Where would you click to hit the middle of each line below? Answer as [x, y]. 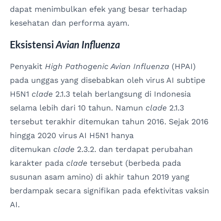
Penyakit [27, 67]
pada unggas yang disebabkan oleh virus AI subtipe [108, 80]
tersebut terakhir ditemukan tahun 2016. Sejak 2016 [109, 122]
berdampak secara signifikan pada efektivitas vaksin [110, 191]
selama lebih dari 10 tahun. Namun [78, 108]
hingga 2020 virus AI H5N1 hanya [72, 136]
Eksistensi [33, 45]
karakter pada [38, 163]
